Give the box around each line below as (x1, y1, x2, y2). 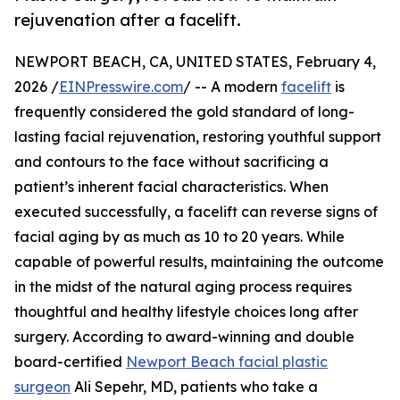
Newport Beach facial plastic (126, 353, 328, 371)
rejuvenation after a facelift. (14, 10, 241, 30)
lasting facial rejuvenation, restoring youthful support (14, 128, 381, 146)
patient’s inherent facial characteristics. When (14, 178, 329, 196)
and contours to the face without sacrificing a (14, 153, 329, 171)
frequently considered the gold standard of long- (14, 103, 354, 121)
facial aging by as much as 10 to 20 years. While (14, 228, 345, 246)
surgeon (14, 378, 71, 396)
